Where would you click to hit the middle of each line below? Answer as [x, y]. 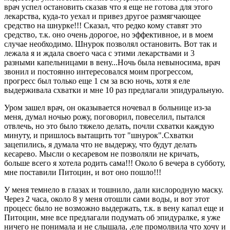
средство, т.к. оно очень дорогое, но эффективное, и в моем [109, 34]
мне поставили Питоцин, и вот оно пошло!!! [83, 172]
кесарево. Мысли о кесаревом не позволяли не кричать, [102, 154]
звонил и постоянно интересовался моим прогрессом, [99, 71]
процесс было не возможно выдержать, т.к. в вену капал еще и [114, 208]
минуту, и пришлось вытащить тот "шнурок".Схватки [99, 135]
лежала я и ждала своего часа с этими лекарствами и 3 [99, 53]
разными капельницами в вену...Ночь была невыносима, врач [112, 62]
